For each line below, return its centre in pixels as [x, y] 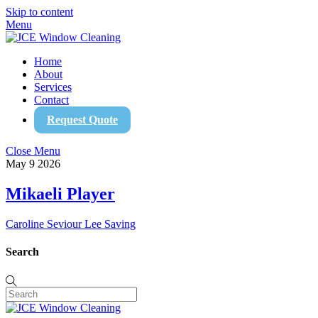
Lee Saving [109, 224]
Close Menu [33, 151]
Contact [51, 100]
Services [53, 87]
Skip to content [39, 12]
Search [22, 252]
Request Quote [82, 120]
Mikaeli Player [60, 193]
